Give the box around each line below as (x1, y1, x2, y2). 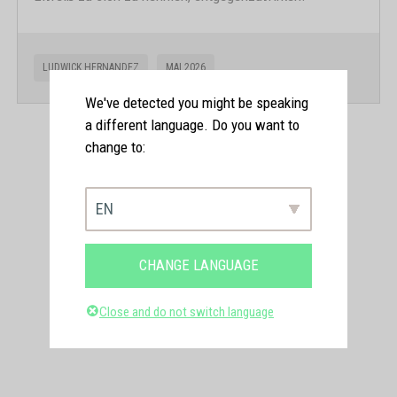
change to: (85, 137, 145, 156)
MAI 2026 (166, 60, 206, 74)
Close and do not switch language (99, 303, 274, 320)
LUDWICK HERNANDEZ (43, 60, 139, 74)
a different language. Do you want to (85, 115, 300, 134)
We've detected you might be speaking (85, 93, 308, 112)
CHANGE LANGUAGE (138, 256, 259, 275)
